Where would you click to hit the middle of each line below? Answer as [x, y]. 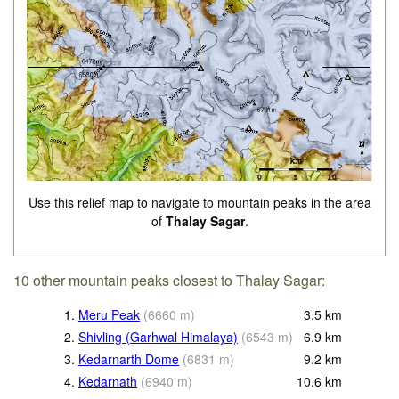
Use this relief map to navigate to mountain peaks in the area [199, 203]
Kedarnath [108, 382]
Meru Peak [109, 315]
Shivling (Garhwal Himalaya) [158, 337]
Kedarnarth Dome [129, 359]
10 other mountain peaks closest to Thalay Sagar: [170, 281]
